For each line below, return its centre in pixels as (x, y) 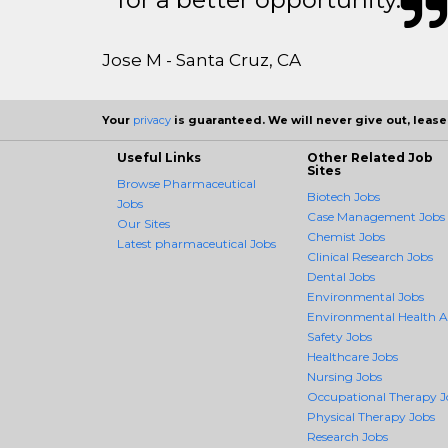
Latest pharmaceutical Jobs (196, 243)
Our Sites (143, 223)
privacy (152, 119)
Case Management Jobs (376, 216)
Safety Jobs (339, 336)
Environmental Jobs (365, 296)
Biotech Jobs (343, 196)
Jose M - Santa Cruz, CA (201, 59)
